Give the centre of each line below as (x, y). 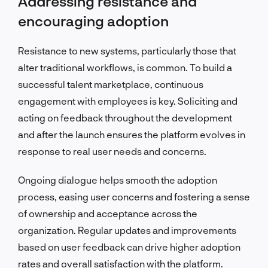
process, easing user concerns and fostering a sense (134, 196)
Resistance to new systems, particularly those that (127, 50)
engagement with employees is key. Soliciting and (128, 100)
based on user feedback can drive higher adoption (129, 246)
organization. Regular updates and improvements (127, 230)
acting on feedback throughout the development (125, 117)
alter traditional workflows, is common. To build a (125, 67)
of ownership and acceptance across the (108, 213)
